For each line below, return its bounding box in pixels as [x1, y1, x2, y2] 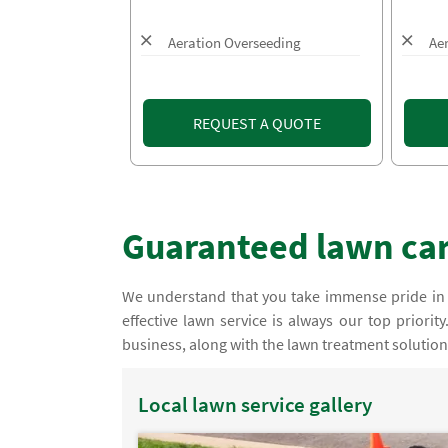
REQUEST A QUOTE [192, 113, 321, 134]
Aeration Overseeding [168, 32, 301, 52]
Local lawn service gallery [138, 390, 373, 418]
